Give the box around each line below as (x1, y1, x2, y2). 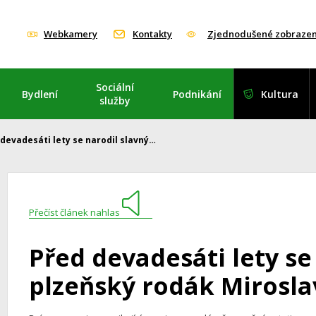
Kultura (261, 87, 299, 101)
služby (99, 94, 131, 107)
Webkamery (44, 28, 97, 40)
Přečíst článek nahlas (29, 205, 121, 219)
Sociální (96, 80, 135, 94)
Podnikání (173, 87, 222, 101)
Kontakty (133, 28, 172, 40)
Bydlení (21, 87, 58, 101)
